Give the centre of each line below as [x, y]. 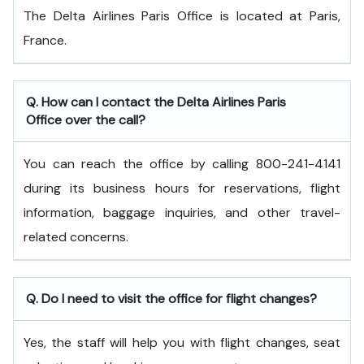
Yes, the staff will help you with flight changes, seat [182, 342]
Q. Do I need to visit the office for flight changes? [171, 299]
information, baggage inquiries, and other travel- [182, 212]
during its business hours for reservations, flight [182, 188]
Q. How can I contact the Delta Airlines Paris [156, 102]
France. [45, 40]
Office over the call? [86, 120]
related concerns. [76, 237]
